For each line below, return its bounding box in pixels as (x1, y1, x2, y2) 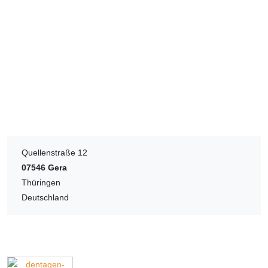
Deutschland (22, 192, 69, 202)
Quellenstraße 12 (22, 147, 88, 157)
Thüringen (22, 177, 60, 187)
